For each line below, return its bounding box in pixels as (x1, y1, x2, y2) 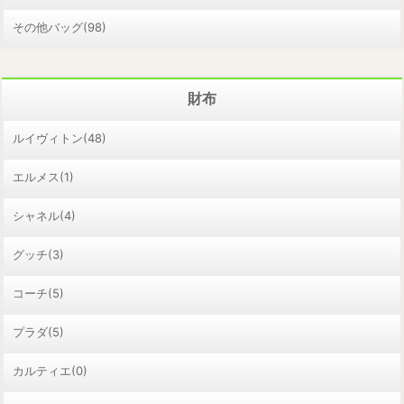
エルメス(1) (13, 169, 74, 184)
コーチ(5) (13, 285, 64, 300)
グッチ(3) (13, 246, 64, 262)
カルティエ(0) (13, 363, 87, 378)
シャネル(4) (13, 207, 76, 223)
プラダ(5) (13, 324, 64, 339)
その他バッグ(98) (13, 19, 106, 34)
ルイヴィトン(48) (13, 130, 106, 145)
